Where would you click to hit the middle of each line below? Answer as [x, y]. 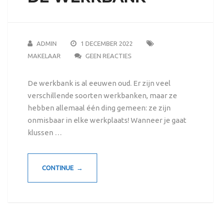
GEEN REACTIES [108, 56]
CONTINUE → [62, 168]
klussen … [45, 133]
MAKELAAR [44, 56]
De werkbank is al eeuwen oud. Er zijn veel [99, 83]
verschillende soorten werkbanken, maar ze [102, 96]
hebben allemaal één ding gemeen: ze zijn [99, 108]
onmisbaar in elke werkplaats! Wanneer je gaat [107, 120]
